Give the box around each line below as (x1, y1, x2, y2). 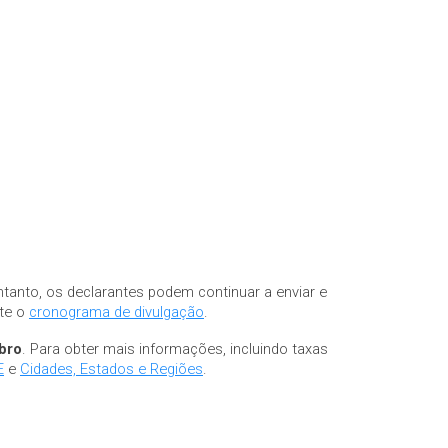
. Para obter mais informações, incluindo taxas (22, 339, 328, 358)
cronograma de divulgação (29, 302, 204, 321)
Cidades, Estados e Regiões (20, 359, 203, 378)
